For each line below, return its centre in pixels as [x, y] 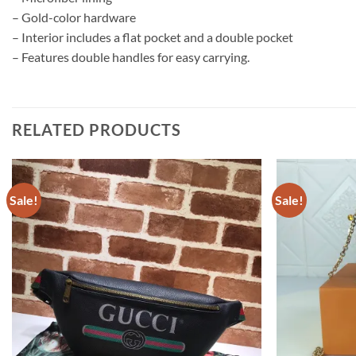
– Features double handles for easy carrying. [131, 56]
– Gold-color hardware [74, 17]
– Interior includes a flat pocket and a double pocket [153, 37]
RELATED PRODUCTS [97, 129]
